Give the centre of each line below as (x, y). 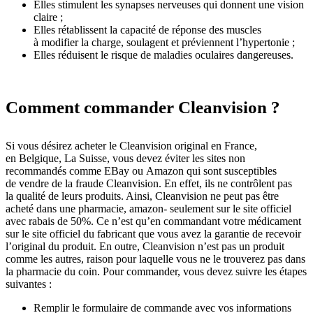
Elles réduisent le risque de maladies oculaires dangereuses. (163, 55)
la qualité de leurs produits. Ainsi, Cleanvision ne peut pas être (142, 196)
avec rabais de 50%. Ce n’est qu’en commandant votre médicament (153, 221)
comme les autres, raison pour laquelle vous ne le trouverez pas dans (155, 259)
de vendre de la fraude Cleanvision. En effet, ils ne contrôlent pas (149, 183)
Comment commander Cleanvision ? (143, 107)
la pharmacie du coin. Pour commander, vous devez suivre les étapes (156, 271)
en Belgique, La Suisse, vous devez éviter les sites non (125, 158)
